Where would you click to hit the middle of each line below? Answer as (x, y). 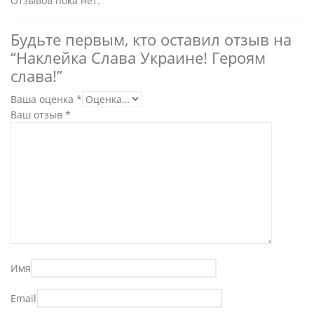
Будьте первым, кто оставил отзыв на (151, 40)
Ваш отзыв (38, 115)
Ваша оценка (43, 99)
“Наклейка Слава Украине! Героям (138, 58)
